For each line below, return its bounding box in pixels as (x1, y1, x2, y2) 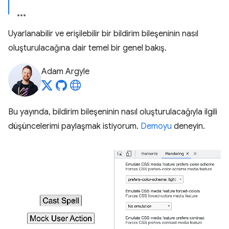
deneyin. (172, 121, 205, 131)
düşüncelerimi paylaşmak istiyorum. (8, 121, 141, 131)
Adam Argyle (41, 66, 89, 77)
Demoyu (141, 121, 172, 131)
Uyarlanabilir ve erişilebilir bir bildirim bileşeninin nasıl (8, 29, 198, 39)
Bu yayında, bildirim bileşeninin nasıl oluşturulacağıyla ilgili (8, 107, 217, 117)
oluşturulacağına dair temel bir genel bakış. (8, 43, 167, 53)
